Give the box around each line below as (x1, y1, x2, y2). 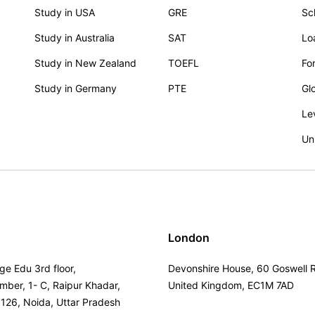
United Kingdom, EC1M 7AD (168, 279, 294, 291)
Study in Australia (34, 32, 115, 44)
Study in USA (34, 6, 95, 18)
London (168, 231, 210, 245)
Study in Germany (34, 82, 117, 94)
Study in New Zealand (34, 57, 136, 69)
